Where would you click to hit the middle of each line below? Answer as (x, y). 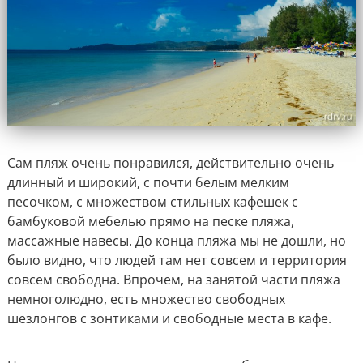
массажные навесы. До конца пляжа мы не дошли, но (176, 240)
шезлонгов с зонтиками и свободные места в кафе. (169, 318)
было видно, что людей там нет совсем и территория (177, 260)
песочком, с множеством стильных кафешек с (152, 201)
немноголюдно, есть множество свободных (146, 299)
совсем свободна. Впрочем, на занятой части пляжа (173, 279)
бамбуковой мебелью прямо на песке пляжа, (150, 221)
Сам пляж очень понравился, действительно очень (170, 162)
